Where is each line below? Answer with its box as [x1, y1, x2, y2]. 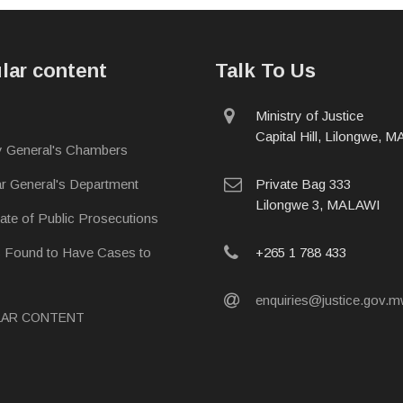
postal [241, 174, 285, 193]
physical [233, 105, 294, 124]
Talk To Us [215, 58, 316, 82]
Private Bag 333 [255, 175, 351, 192]
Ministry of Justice [255, 107, 363, 123]
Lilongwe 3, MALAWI [255, 196, 381, 212]
